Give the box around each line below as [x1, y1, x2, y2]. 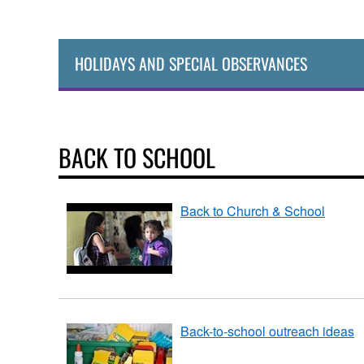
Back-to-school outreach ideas [180, 321, 354, 340]
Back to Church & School [180, 201, 325, 220]
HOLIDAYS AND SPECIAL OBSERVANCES [75, 50, 307, 76]
